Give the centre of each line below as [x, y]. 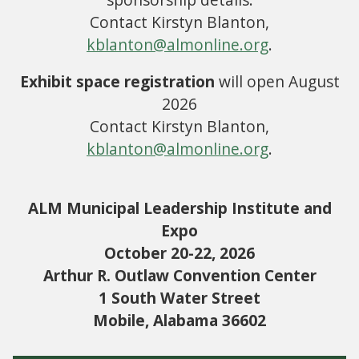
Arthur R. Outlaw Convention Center [179, 276]
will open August [277, 82]
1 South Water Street [179, 298]
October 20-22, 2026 [179, 253]
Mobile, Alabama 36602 [179, 321]
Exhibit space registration [117, 82]
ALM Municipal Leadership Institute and [179, 208]
